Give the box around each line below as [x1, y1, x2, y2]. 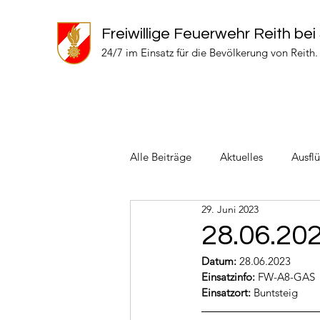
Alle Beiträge [130, 150, 191, 164]
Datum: [201, 254, 236, 268]
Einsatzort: [201, 286, 254, 299]
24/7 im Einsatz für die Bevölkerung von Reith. [101, 46, 318, 59]
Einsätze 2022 [251, 207, 316, 221]
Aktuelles [220, 150, 263, 164]
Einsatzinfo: [201, 270, 258, 284]
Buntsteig [254, 286, 298, 299]
